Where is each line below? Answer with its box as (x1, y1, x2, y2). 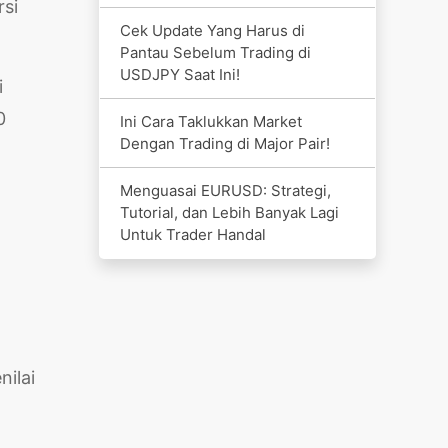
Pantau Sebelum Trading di (119, 42, 311, 62)
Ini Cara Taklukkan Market (119, 111, 302, 131)
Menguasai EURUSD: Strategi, (119, 180, 331, 200)
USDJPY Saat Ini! (119, 64, 240, 84)
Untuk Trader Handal (119, 224, 266, 244)
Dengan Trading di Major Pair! (119, 133, 330, 153)
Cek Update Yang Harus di (119, 20, 305, 40)
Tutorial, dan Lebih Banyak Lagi (119, 202, 339, 222)
